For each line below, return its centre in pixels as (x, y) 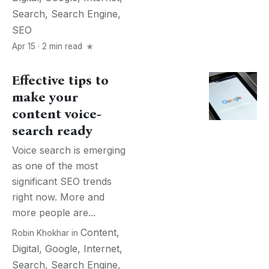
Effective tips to (60, 80)
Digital (26, 249)
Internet (101, 249)
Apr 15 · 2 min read (48, 46)
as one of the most (55, 166)
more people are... (54, 213)
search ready (52, 131)
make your (45, 97)
